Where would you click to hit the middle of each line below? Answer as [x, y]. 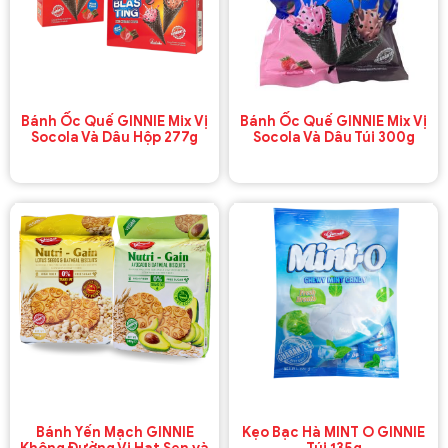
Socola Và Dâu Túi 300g [333, 137]
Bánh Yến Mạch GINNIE [114, 432]
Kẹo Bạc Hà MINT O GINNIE [333, 432]
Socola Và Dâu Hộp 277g [114, 137]
